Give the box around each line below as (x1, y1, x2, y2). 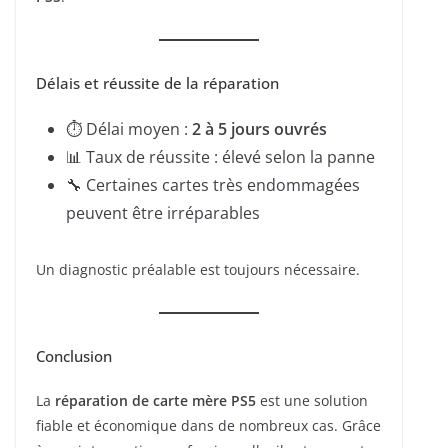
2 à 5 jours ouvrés (192, 118, 327, 141)
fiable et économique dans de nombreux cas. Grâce (36, 416, 381, 436)
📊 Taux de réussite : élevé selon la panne (66, 146, 375, 169)
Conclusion (36, 346, 112, 367)
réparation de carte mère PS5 (55, 391, 256, 411)
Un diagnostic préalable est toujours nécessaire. (36, 260, 360, 280)
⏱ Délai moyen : (66, 118, 192, 141)
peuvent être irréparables (66, 202, 260, 225)
